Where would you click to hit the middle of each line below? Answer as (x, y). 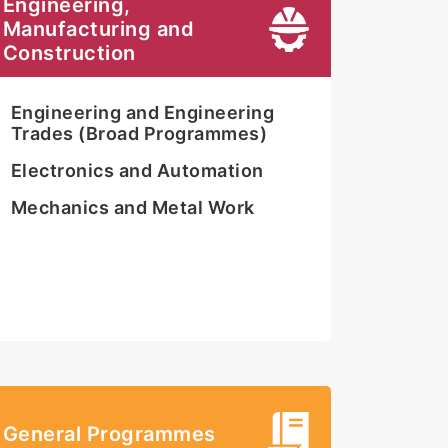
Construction (69, 53)
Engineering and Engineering (142, 113)
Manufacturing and (98, 29)
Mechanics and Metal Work (132, 208)
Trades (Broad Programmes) (139, 134)
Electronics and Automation (137, 171)
